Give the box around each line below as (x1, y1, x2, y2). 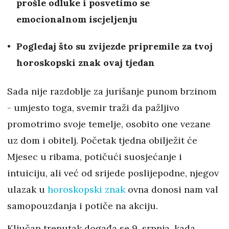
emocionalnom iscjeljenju (16, 13, 138, 26)
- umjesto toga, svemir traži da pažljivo (7, 102, 179, 114)
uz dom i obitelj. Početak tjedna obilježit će (7, 134, 197, 147)
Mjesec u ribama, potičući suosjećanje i (7, 151, 182, 163)
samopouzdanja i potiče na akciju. (7, 200, 161, 212)
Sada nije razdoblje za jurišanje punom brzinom (7, 85, 217, 98)
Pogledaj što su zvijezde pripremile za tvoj (16, 40, 213, 53)
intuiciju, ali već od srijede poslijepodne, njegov (7, 167, 219, 179)
